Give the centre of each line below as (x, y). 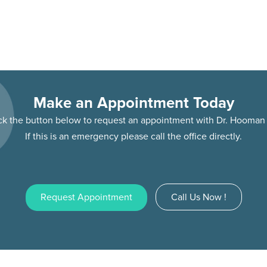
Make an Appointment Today (133, 103)
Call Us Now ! (198, 198)
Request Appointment (86, 198)
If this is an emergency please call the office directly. (133, 137)
